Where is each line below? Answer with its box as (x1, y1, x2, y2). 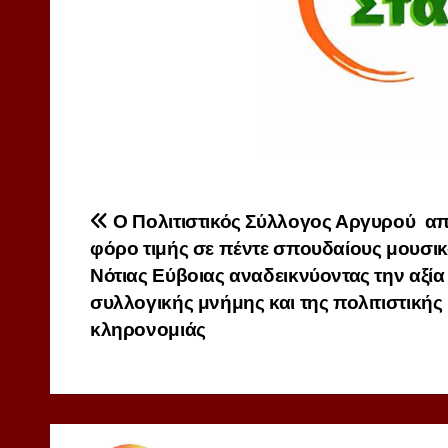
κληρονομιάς (90, 319, 206, 341)
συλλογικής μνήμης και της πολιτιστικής (90, 292, 443, 314)
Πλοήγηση (89, 209, 238, 249)
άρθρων (89, 250, 202, 290)
